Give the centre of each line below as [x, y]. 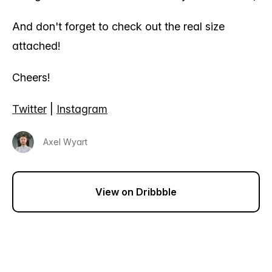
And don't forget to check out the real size [118, 26]
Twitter [29, 109]
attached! [36, 46]
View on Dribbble [136, 192]
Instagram [82, 109]
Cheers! [31, 77]
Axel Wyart [65, 142]
